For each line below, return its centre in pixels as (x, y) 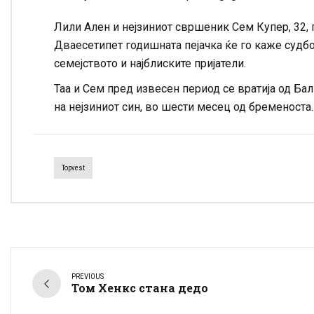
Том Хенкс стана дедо (140, 287)
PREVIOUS (88, 276)
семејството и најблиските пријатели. (150, 64)
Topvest (73, 168)
